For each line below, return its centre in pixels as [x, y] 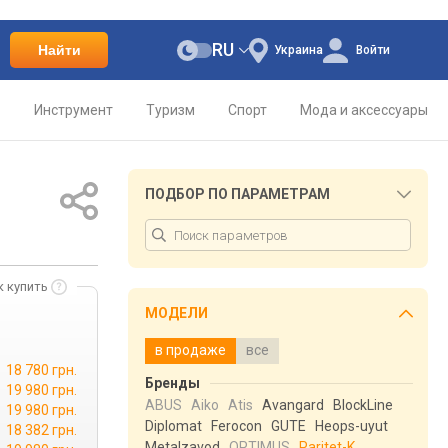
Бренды [172, 383]
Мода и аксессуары [364, 110]
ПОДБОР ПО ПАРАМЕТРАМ [237, 194]
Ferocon [236, 426]
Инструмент [73, 110]
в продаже [190, 350]
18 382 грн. [41, 430]
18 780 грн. [41, 370]
